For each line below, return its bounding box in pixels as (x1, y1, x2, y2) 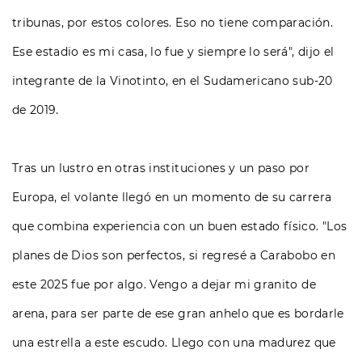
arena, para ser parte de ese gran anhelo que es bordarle (12, 306, 344, 322)
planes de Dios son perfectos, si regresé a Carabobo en (12, 248, 335, 263)
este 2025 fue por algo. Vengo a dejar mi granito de (12, 277, 316, 293)
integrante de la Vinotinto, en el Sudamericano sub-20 (12, 74, 333, 89)
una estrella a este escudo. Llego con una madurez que (12, 335, 336, 351)
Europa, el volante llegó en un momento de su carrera (12, 190, 332, 205)
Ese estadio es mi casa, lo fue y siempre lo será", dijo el (12, 44, 335, 60)
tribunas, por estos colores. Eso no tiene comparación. (12, 15, 333, 31)
